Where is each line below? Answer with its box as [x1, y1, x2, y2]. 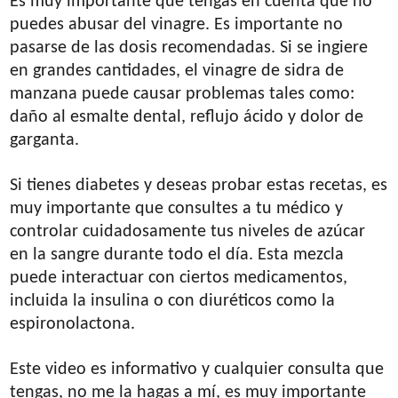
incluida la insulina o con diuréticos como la [10, 291, 336, 310]
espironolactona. [10, 314, 136, 333]
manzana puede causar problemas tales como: [10, 84, 355, 103]
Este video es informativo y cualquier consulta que [10, 360, 385, 378]
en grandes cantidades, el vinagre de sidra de [10, 61, 345, 80]
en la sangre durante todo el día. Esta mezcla [10, 245, 345, 264]
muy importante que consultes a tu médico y [10, 199, 344, 218]
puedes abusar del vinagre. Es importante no [10, 15, 344, 34]
